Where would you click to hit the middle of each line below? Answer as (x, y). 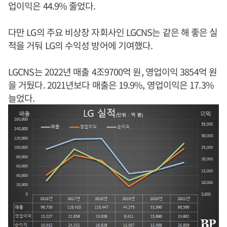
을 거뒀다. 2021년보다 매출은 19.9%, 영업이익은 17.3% (111, 85)
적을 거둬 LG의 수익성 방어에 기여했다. (81, 45)
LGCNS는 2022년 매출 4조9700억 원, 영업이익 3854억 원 (112, 71)
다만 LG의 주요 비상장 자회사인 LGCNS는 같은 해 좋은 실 (113, 32)
